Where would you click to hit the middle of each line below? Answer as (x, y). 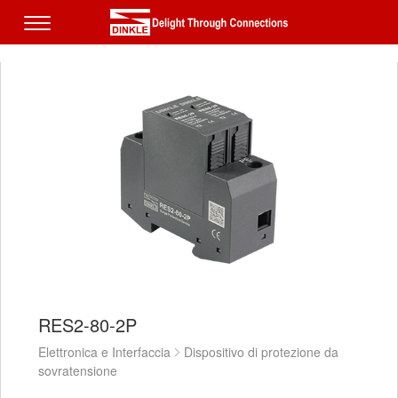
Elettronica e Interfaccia (105, 351)
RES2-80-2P (88, 324)
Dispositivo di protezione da (262, 351)
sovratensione (78, 370)
